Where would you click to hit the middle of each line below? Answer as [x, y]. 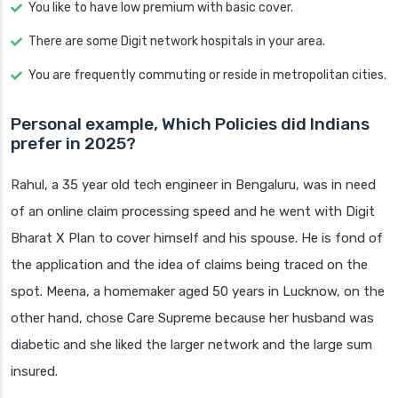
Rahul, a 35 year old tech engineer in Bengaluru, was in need [193, 185]
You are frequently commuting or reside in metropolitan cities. [207, 76]
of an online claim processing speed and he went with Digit [193, 212]
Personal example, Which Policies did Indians [190, 124]
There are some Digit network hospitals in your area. [177, 42]
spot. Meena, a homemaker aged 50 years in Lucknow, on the [198, 292]
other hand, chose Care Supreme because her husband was [192, 318]
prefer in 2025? [73, 144]
